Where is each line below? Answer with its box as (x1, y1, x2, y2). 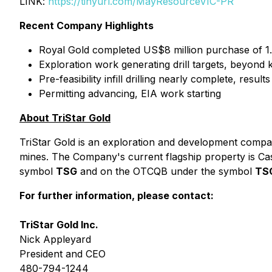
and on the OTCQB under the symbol (77, 165, 255, 177)
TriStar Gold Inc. (19, 219, 98, 231)
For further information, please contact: (19, 189, 214, 202)
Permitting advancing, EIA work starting (39, 87, 221, 100)
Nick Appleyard (19, 233, 91, 245)
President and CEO (19, 248, 106, 260)
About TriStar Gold (19, 112, 110, 124)
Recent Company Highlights (19, 19, 154, 32)
